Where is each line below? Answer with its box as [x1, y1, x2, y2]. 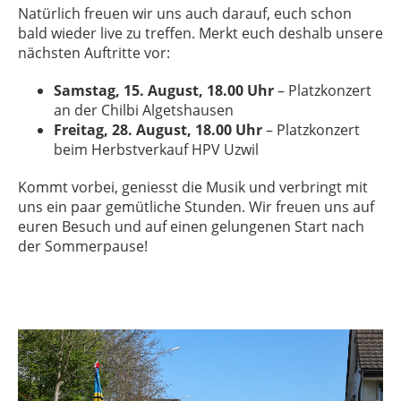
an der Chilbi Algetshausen [54, 100, 234, 121]
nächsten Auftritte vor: [18, 43, 170, 64]
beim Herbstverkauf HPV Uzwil [54, 140, 259, 160]
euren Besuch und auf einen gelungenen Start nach [18, 217, 364, 237]
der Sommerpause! [18, 236, 151, 257]
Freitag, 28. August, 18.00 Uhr [54, 120, 262, 141]
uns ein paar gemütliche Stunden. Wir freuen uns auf [18, 197, 374, 218]
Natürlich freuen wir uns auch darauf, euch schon [18, 4, 352, 24]
